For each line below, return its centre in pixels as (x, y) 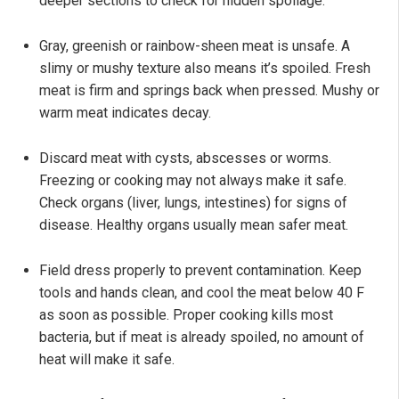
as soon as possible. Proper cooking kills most (186, 315)
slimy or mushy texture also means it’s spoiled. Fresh (205, 69)
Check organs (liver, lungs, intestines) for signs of (193, 203)
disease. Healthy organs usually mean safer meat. (194, 225)
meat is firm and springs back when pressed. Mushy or (209, 91)
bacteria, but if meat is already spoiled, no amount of (202, 338)
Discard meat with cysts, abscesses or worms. (185, 159)
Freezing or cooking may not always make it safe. (193, 181)
